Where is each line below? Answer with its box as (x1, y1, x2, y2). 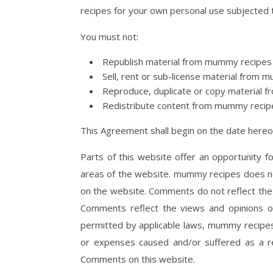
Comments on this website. (80, 253, 195, 265)
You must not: (80, 30, 138, 43)
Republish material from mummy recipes (102, 55, 272, 68)
